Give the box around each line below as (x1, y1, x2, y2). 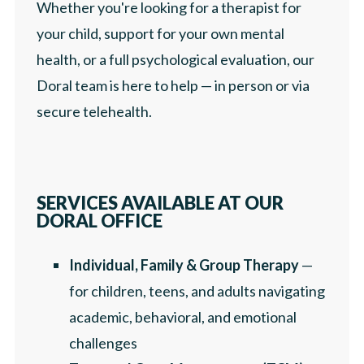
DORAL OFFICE (37, 209, 162, 232)
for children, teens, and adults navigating (69, 281, 325, 300)
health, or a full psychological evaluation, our (37, 50, 314, 68)
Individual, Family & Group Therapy (69, 255, 299, 274)
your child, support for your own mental (37, 24, 284, 42)
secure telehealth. (37, 102, 152, 120)
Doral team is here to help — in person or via (37, 76, 310, 94)
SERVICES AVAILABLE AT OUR (37, 191, 284, 214)
